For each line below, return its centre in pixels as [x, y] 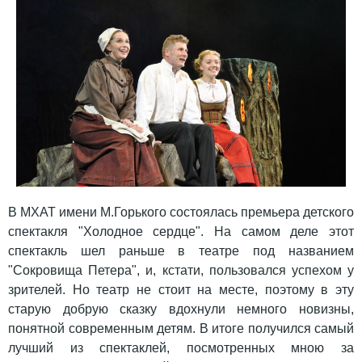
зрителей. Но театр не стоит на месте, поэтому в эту [181, 290]
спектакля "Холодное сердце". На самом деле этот [181, 232]
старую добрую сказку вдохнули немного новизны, [181, 309]
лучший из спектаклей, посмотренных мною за [181, 348]
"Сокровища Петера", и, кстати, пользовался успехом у [181, 271]
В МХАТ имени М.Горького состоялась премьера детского [181, 213]
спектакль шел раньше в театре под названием [181, 251]
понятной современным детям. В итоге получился [160, 329]
